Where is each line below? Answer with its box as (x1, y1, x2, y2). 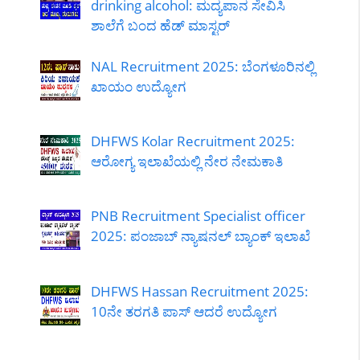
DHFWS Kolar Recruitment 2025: (90, 131, 295, 150)
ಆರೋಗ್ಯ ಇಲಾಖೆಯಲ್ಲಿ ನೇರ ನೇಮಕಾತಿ (90, 151, 283, 170)
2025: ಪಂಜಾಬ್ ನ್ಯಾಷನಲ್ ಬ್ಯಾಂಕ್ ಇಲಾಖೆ (90, 227, 310, 246)
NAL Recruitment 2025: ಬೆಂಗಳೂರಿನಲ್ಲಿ (90, 56, 315, 76)
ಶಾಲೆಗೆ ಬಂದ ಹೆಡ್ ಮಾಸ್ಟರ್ (90, 16, 230, 35)
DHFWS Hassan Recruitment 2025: (90, 281, 309, 301)
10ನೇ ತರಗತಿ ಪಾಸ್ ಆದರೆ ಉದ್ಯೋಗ (90, 301, 277, 321)
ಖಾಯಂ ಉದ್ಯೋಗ (90, 76, 186, 96)
